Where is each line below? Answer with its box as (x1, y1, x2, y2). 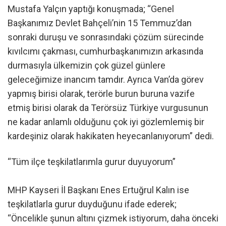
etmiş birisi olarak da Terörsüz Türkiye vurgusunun (8, 102, 208, 113)
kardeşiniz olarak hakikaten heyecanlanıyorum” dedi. (8, 130, 214, 141)
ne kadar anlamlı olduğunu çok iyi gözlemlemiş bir (8, 116, 204, 127)
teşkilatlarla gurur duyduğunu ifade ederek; (8, 199, 177, 210)
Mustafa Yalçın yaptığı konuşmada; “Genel (8, 3, 174, 14)
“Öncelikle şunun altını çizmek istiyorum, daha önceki (8, 213, 218, 224)
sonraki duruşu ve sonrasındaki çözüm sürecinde (8, 31, 204, 42)
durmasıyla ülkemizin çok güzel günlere (8, 60, 165, 71)
